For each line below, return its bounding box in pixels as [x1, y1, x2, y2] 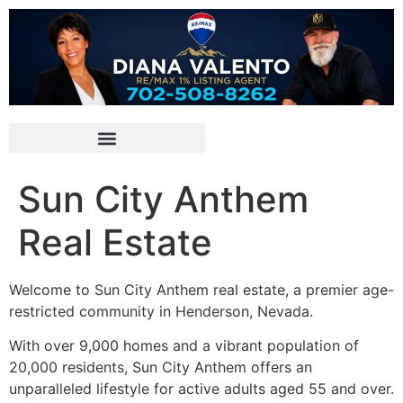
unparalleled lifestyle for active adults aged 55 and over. [9, 380, 394, 399]
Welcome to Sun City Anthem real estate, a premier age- [9, 281, 394, 299]
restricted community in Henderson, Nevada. [9, 302, 313, 320]
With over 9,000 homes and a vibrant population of [9, 336, 359, 355]
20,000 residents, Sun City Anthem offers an [9, 358, 312, 377]
